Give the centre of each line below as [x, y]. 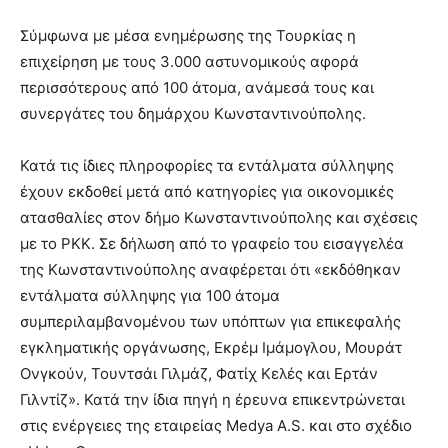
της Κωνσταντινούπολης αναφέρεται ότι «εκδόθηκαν [210, 270]
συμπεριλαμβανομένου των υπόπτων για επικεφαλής [210, 322]
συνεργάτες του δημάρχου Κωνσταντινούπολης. [193, 114]
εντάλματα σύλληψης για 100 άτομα [150, 296]
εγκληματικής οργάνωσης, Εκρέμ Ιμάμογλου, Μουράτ [211, 348]
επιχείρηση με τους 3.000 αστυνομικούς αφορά [189, 62]
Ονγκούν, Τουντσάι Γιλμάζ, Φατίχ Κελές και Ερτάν [199, 374]
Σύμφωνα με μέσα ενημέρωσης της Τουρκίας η [188, 36]
